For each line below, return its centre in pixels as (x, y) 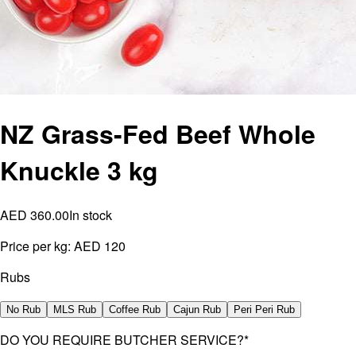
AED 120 (100, 246)
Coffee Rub (135, 309)
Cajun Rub (197, 309)
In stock (91, 215)
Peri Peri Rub (264, 309)
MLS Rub (75, 309)
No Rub (23, 309)
